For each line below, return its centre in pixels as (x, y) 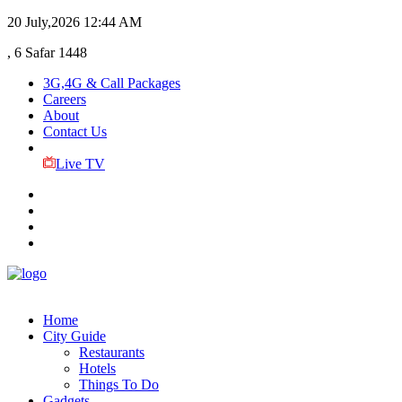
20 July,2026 (44, 22)
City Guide (74, 336)
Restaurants (112, 352)
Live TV (80, 164)
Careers (65, 99)
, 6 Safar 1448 (47, 52)
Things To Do (119, 385)
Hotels (97, 368)
